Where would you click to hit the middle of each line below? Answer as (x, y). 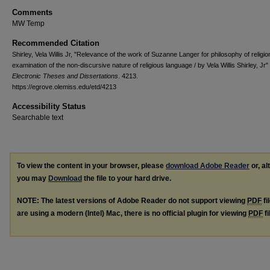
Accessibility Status (49, 106)
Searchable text (38, 118)
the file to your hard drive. (127, 178)
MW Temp (28, 24)
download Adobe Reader (208, 166)
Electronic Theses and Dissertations (65, 76)
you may (33, 178)
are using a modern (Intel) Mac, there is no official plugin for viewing (133, 213)
